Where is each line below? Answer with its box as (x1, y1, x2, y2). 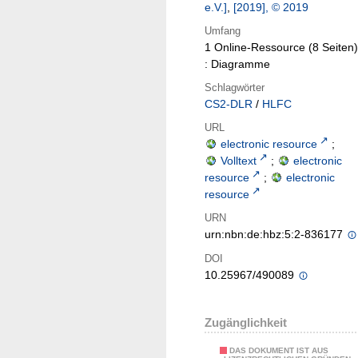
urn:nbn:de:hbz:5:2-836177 (205, 228, 346, 241)
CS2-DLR (205, 97, 253, 111)
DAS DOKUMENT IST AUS (229, 346, 328, 356)
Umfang (205, 24, 241, 37)
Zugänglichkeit (205, 316, 287, 330)
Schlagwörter (205, 81, 265, 93)
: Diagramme (205, 58, 270, 71)
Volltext (221, 154, 257, 168)
